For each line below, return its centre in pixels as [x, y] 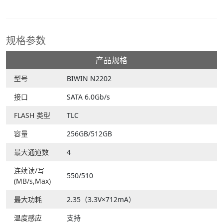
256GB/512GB [89, 134]
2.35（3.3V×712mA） [101, 200]
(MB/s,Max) [32, 181]
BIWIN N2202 [89, 79]
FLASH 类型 [32, 115]
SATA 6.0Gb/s [88, 97]
